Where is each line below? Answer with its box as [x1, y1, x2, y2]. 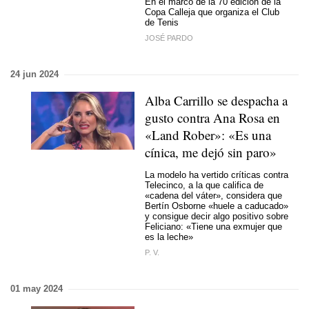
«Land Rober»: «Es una [145, 126, 271, 143]
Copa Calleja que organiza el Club [145, 6, 279, 17]
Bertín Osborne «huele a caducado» [145, 200, 288, 211]
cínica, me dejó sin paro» [145, 143, 277, 161]
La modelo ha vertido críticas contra [145, 169, 288, 180]
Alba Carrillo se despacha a [145, 92, 288, 109]
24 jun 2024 [10, 69, 59, 79]
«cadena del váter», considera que [145, 190, 282, 201]
